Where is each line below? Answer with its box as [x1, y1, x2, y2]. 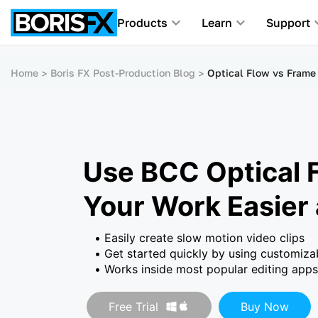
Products [117, 16, 168, 30]
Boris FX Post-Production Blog [50, 67, 195, 79]
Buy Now [241, 299, 289, 314]
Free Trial [109, 299, 158, 314]
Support [266, 16, 310, 30]
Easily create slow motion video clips [104, 230, 305, 245]
